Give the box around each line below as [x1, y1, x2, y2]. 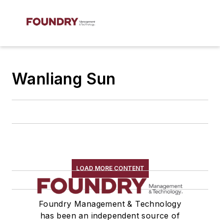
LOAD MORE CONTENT [76, 165, 144, 172]
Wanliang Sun [12, 69, 116, 88]
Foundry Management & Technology [38, 199, 182, 209]
